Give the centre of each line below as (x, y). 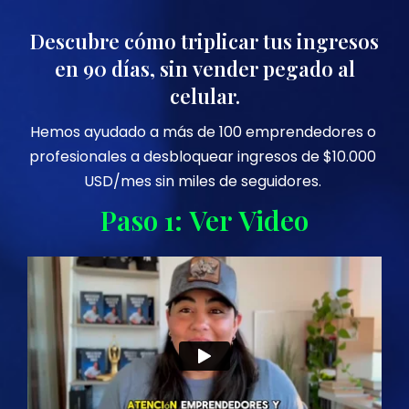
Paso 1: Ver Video (204, 220)
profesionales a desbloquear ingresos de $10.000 (203, 157)
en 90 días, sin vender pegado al (204, 68)
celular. (204, 96)
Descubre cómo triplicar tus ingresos (204, 41)
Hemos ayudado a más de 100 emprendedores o (203, 132)
